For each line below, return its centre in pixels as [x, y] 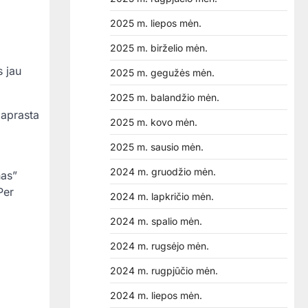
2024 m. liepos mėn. [156, 295]
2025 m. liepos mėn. [156, 23]
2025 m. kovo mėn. [154, 122]
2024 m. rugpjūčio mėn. [164, 271]
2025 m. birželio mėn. [159, 48]
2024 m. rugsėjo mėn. [159, 246]
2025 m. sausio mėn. [157, 147]
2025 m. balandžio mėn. [165, 97]
